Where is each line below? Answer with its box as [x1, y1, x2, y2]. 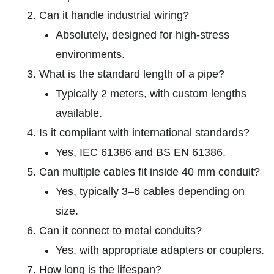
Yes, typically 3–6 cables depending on [56, 185, 245, 198]
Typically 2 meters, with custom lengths [56, 87, 246, 100]
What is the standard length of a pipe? [39, 67, 224, 80]
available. [56, 106, 102, 119]
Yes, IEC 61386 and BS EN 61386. [56, 146, 226, 158]
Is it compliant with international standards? [39, 126, 250, 139]
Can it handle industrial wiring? [39, 9, 189, 21]
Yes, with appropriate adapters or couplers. [56, 243, 264, 256]
